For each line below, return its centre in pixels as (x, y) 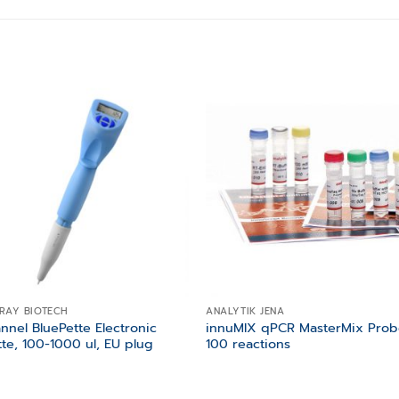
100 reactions (248, 344)
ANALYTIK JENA (245, 312)
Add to (157, 126)
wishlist (157, 138)
